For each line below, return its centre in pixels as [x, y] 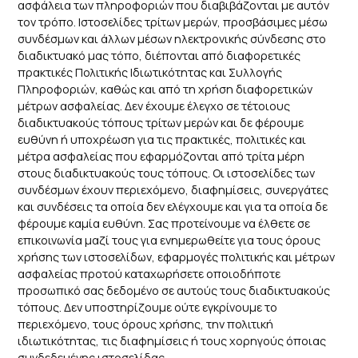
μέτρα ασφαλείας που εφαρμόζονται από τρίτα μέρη [161, 156]
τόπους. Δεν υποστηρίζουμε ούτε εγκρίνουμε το [148, 307]
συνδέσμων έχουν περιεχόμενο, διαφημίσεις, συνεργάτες [173, 189]
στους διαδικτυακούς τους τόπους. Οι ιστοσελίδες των [167, 173]
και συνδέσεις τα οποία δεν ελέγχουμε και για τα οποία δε [173, 206]
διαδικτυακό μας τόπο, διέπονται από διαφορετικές [159, 55]
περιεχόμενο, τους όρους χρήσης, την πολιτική [146, 324]
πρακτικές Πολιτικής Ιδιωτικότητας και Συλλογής [150, 72]
